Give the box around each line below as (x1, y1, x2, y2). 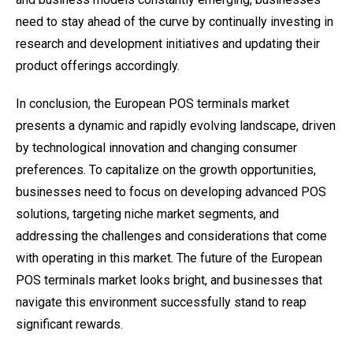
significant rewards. (16, 317, 123, 332)
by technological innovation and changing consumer (16, 140, 297, 155)
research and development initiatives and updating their (16, 36, 320, 51)
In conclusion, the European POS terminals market (16, 96, 289, 111)
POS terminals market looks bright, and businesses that (16, 273, 322, 288)
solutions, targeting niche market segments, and (16, 206, 279, 221)
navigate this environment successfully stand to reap (16, 295, 307, 310)
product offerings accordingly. (16, 58, 180, 73)
